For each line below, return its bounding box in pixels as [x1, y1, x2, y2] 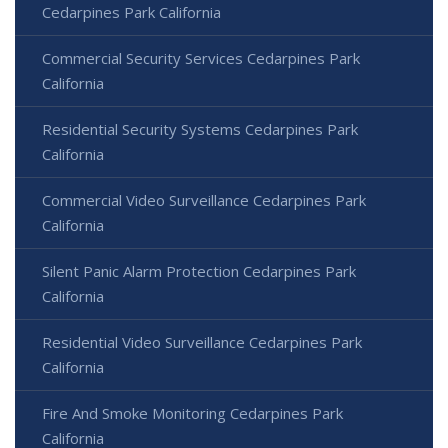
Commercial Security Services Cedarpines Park [42, 47, 360, 68]
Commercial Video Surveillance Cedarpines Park [42, 189, 366, 210]
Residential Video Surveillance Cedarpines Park [42, 331, 362, 352]
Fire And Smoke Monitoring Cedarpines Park [42, 402, 343, 423]
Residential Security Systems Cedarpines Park [42, 118, 358, 139]
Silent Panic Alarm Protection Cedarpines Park [42, 260, 356, 281]
